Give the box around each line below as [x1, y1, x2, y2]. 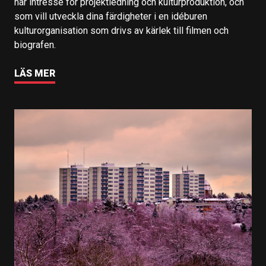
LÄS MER [14, 68, 55, 79]
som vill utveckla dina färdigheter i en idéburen [14, 11, 207, 22]
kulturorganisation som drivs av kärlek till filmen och [14, 25, 229, 36]
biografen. [14, 39, 56, 50]
